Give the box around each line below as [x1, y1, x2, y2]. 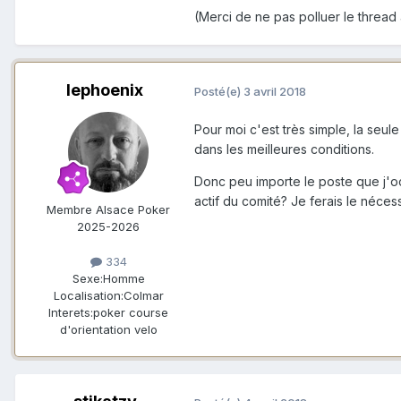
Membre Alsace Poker [47, 202, 170, 218]
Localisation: [53, 288, 124, 303]
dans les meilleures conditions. [194, 141, 374, 158]
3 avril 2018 [243, 83, 306, 98]
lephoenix [66, 81, 143, 100]
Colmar [123, 288, 164, 303]
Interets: [48, 305, 93, 320]
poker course [93, 305, 168, 320]
